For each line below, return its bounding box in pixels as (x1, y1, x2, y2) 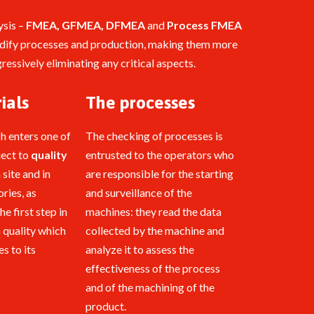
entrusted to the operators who (86, 148, 234, 162)
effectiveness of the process (86, 261, 220, 275)
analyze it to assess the (86, 243, 194, 257)
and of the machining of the (86, 280, 214, 294)
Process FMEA (166, 18, 242, 32)
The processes (86, 93, 195, 113)
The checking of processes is (86, 129, 223, 143)
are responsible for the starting (86, 167, 233, 181)
